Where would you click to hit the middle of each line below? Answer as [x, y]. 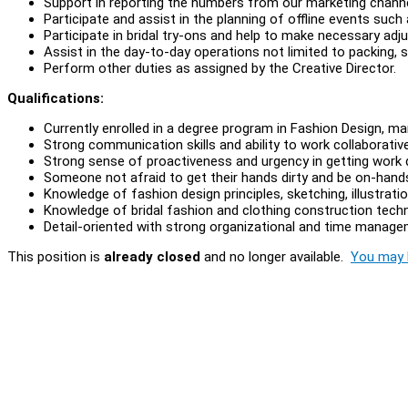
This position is [56, 256]
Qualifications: [56, 98]
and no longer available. [275, 256]
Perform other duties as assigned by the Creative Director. [220, 68]
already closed [152, 256]
